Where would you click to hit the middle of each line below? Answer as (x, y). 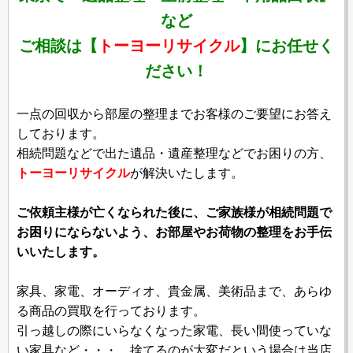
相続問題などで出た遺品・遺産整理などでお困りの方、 (174, 153)
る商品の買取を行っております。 (111, 311)
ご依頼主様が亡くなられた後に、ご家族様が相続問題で (174, 213)
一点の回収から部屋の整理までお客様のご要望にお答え (174, 113)
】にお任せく (287, 46)
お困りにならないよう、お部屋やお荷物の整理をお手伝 (174, 232)
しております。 (61, 133)
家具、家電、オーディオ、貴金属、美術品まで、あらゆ (174, 292)
